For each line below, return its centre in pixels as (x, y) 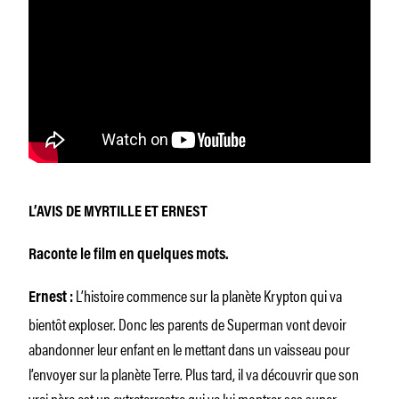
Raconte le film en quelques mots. (129, 255)
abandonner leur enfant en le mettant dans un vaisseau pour (189, 348)
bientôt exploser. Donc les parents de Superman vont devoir (187, 323)
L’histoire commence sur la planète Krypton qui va (209, 294)
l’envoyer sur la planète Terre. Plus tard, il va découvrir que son (194, 373)
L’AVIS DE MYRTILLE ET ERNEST (118, 212)
